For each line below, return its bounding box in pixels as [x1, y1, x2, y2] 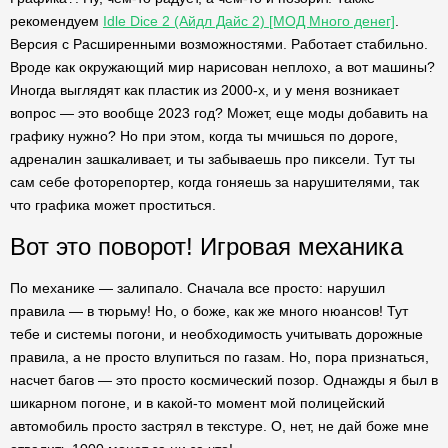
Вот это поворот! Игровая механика [10, 233, 403, 260]
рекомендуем [10, 13, 103, 29]
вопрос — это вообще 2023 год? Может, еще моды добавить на [10, 105, 428, 121]
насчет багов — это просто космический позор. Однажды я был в [10, 372, 438, 388]
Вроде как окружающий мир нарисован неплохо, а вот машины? [10, 59, 435, 75]
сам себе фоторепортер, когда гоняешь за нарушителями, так [10, 174, 419, 190]
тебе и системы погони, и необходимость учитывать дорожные [10, 326, 423, 342]
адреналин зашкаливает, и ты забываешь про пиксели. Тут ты [10, 151, 415, 167]
